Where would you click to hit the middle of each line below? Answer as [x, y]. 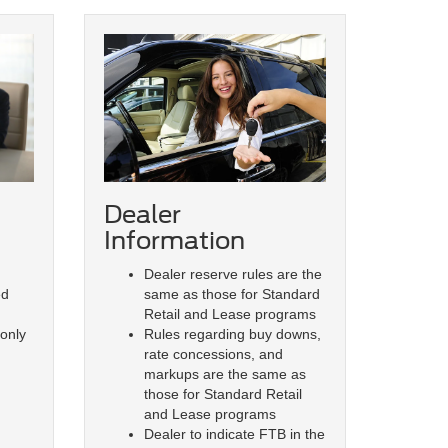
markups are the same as [224, 374]
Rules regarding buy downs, [232, 334]
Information [174, 241]
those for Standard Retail [222, 394]
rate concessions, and [213, 354]
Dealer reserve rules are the [232, 274]
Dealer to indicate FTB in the [234, 434]
